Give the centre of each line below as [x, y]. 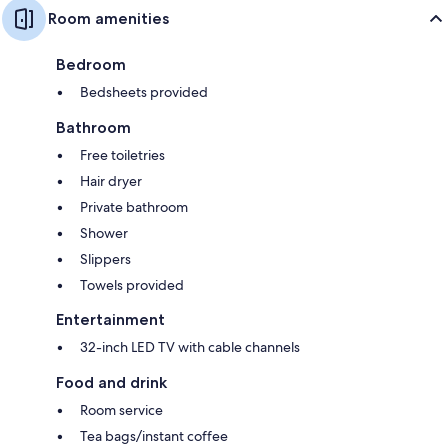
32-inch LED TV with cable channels [190, 346]
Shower [104, 232]
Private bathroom [134, 206]
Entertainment [110, 319]
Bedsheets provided [144, 91]
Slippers [105, 258]
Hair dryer [111, 180]
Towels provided [132, 284]
